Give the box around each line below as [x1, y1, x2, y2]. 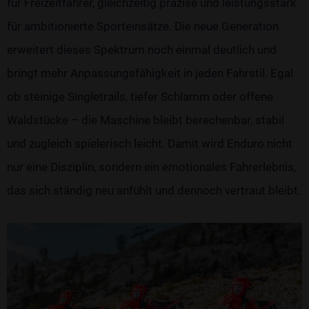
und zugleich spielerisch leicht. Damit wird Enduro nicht [7, 136, 292, 150]
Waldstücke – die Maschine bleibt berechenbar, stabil [7, 112, 284, 127]
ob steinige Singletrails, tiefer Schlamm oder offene [7, 89, 273, 103]
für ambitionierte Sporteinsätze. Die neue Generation [7, 19, 279, 33]
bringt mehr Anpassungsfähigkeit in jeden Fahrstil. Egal [7, 66, 293, 80]
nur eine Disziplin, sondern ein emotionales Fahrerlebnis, [7, 159, 296, 174]
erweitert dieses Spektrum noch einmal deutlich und [7, 42, 277, 57]
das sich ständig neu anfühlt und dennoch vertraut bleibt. [7, 183, 301, 197]
